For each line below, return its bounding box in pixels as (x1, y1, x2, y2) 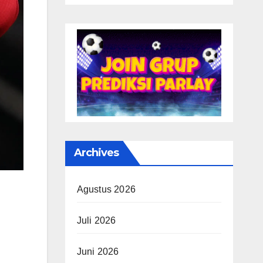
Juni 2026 (76, 246, 119, 257)
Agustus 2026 (76, 184, 136, 194)
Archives (73, 146, 119, 159)
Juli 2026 (76, 215, 116, 225)
